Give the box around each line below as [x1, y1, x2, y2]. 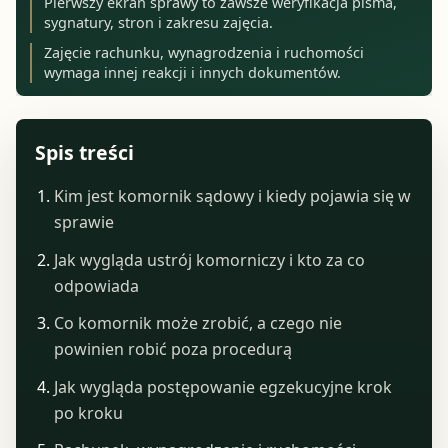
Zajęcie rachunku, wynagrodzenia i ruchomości [44, 42, 365, 62]
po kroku [53, 401, 123, 424]
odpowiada [53, 274, 139, 297]
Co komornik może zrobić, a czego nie [53, 312, 342, 335]
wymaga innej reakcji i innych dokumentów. [44, 62, 342, 82]
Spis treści [35, 138, 135, 166]
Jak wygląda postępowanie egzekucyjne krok [53, 375, 392, 398]
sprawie [53, 211, 114, 234]
